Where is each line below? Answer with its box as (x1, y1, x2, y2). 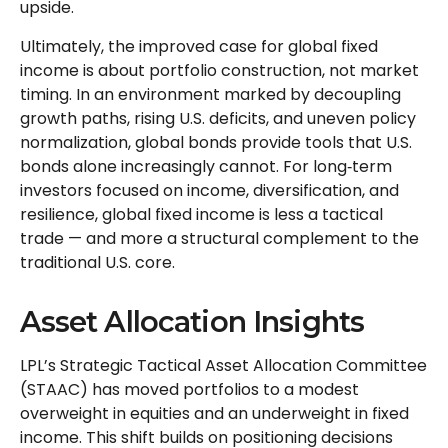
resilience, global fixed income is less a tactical (20, 203, 383, 227)
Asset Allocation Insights (19, 304, 365, 340)
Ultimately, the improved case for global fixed (20, 35, 378, 59)
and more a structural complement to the (82, 227, 419, 251)
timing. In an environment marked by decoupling (20, 83, 401, 107)
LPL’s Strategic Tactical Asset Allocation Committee (20, 354, 427, 378)
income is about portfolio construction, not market (20, 59, 419, 83)
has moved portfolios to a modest (88, 378, 359, 402)
